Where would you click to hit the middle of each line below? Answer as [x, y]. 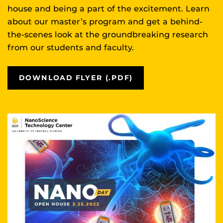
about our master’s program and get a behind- [105, 22]
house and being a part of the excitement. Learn [109, 9]
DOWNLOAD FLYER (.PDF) [76, 78]
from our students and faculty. [71, 48]
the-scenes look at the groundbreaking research [108, 35]
